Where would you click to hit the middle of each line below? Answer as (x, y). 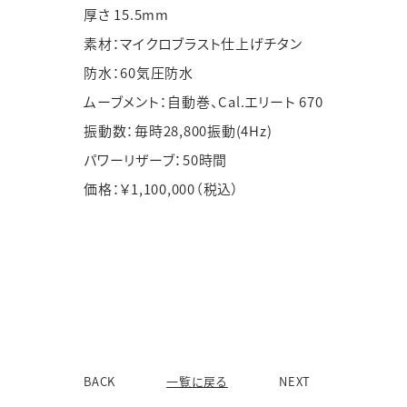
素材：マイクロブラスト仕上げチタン (193, 43)
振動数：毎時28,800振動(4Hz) (178, 130)
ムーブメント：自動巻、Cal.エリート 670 (203, 101)
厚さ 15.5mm (126, 14)
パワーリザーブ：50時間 (155, 159)
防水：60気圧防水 (139, 72)
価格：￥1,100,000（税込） (162, 189)
